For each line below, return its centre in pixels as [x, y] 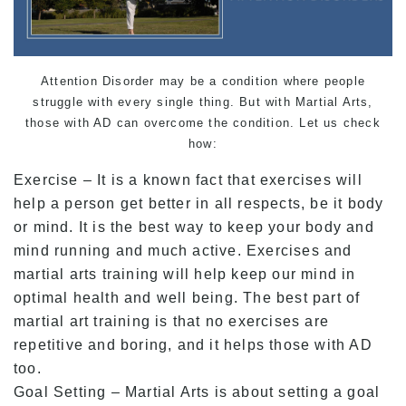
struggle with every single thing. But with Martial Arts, [203, 101]
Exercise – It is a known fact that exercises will [188, 179]
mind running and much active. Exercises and [183, 250]
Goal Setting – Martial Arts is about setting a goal [197, 391]
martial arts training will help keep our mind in [185, 274]
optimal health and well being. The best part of [187, 297]
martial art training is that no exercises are [172, 321]
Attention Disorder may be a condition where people [203, 81]
